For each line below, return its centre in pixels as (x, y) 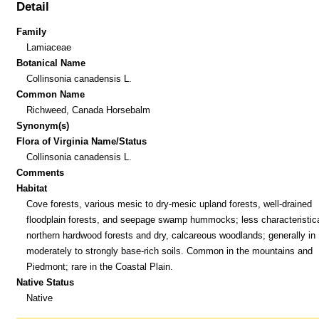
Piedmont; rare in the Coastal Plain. (99, 266)
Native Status (46, 282)
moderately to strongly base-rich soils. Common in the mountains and (169, 251)
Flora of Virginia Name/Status (82, 141)
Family (32, 31)
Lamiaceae (48, 47)
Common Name (51, 94)
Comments (41, 172)
